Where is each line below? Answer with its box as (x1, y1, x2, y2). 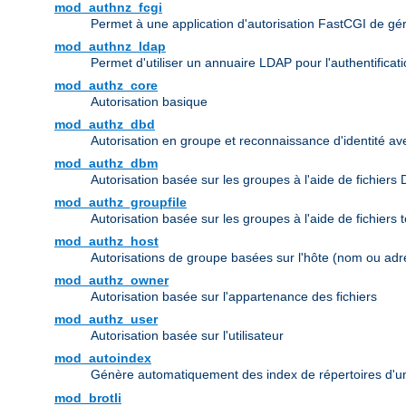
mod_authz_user (54, 312, 158, 327)
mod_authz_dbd (54, 117, 155, 132)
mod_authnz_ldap (54, 39, 166, 54)
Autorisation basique (91, 94, 208, 110)
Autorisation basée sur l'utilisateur (91, 328, 284, 343)
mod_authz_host (54, 234, 159, 249)
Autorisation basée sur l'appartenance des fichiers (91, 289, 377, 304)
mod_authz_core (54, 78, 158, 93)
